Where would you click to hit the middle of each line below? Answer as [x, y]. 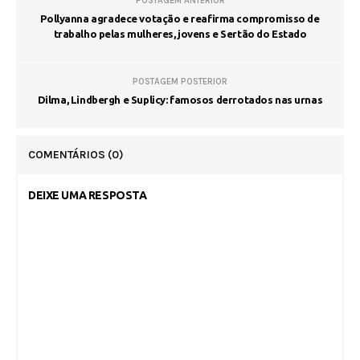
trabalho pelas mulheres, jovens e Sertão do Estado [180, 34]
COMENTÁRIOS [68, 155]
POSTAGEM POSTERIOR [180, 82]
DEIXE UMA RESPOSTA [88, 196]
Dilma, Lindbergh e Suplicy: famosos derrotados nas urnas [180, 100]
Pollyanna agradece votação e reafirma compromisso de [180, 19]
